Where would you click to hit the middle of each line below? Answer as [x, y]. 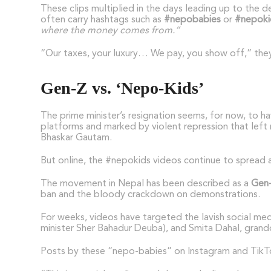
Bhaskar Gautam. [77, 138]
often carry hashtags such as [103, 20]
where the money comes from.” [110, 31]
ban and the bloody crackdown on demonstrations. [151, 194]
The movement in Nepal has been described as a [146, 184]
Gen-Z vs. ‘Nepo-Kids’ [122, 88]
